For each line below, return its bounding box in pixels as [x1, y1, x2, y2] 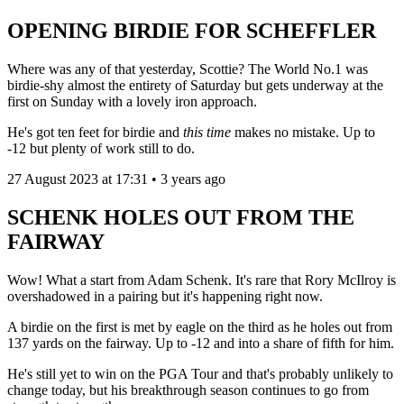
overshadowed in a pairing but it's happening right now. [7, 289, 323, 305]
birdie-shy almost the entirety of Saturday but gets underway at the [7, 78, 383, 94]
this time [183, 124, 234, 141]
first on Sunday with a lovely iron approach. [7, 94, 257, 110]
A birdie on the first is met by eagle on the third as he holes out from [7, 319, 392, 335]
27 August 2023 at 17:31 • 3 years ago [7, 171, 225, 188]
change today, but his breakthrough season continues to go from [7, 382, 369, 399]
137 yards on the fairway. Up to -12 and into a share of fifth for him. [7, 335, 394, 352]
